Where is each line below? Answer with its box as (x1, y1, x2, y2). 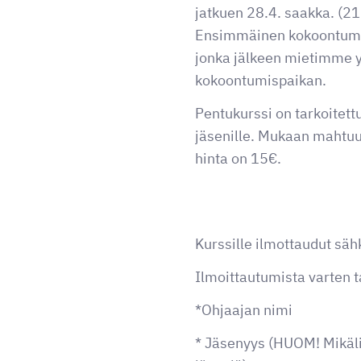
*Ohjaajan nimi (195, 300, 293, 319)
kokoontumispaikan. (195, 70, 326, 89)
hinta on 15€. (195, 148, 281, 168)
